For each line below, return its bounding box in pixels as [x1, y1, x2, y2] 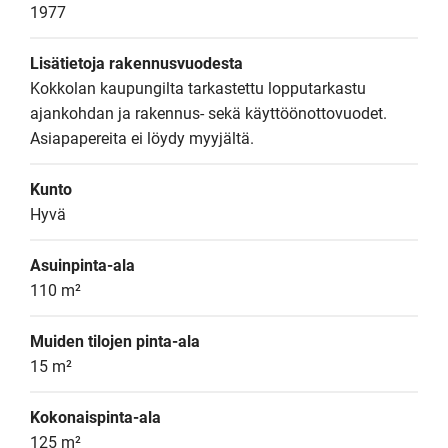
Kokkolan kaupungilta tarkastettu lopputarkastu [30, 79, 366, 98]
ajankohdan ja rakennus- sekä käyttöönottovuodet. [30, 104, 387, 123]
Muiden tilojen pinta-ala [30, 332, 200, 351]
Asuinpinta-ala [30, 256, 135, 275]
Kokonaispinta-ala [30, 408, 161, 427]
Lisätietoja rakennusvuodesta [30, 54, 243, 73]
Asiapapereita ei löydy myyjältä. [30, 129, 254, 148]
